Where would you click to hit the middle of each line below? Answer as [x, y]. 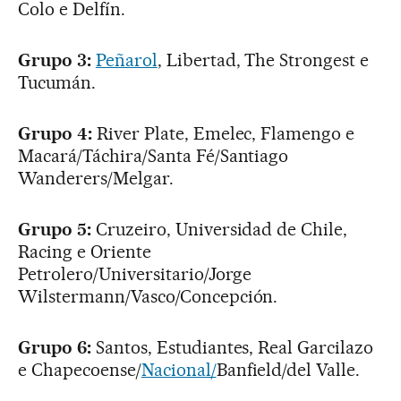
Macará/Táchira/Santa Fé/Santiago [154, 156]
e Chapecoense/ [80, 370]
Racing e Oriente [85, 252]
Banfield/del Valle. [288, 370]
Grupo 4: [55, 134]
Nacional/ [179, 370]
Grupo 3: [55, 60]
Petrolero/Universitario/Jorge [135, 274]
